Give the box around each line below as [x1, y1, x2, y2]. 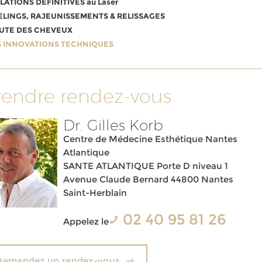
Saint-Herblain [63, 187, 127, 198]
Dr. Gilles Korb [63, 116, 164, 134]
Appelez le [63, 216, 109, 227]
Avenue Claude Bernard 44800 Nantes [63, 174, 234, 185]
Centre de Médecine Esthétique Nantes [63, 133, 238, 144]
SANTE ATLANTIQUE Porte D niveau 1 [63, 160, 229, 171]
